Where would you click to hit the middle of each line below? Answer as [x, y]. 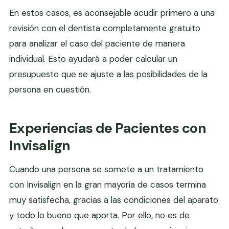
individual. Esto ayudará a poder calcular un [93, 59]
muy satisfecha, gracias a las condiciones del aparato [114, 200]
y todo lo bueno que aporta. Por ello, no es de [99, 215]
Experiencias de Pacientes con [108, 128]
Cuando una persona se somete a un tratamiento [106, 169]
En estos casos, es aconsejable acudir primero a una [112, 13]
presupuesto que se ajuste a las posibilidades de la [108, 74]
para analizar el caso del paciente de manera [97, 44]
